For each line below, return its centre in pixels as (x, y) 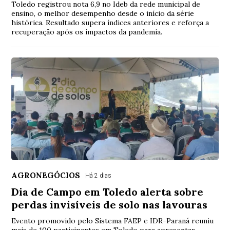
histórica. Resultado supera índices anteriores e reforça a (110, 22)
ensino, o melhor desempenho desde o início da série (103, 13)
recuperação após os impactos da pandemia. (87, 32)
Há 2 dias (99, 175)
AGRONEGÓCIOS (46, 175)
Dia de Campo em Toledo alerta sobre (108, 191)
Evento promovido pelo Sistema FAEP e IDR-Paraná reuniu (113, 221)
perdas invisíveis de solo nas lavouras (110, 204)
